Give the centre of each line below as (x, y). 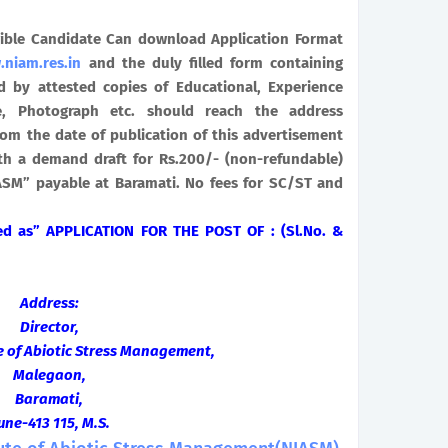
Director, (49, 327)
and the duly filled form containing (212, 63)
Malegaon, (49, 375)
